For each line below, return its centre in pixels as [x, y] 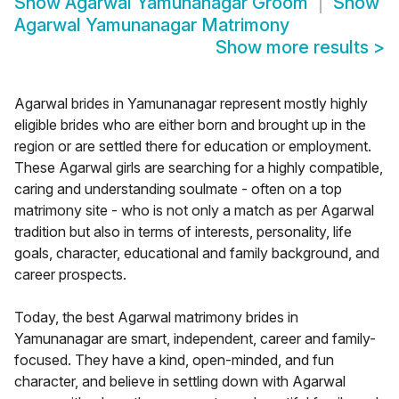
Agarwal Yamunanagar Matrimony [152, 25]
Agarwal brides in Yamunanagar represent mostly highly [191, 104]
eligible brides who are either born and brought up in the [190, 125]
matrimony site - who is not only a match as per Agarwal [194, 211]
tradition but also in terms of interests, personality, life [183, 232]
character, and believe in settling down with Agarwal [180, 382]
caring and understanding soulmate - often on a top [178, 189]
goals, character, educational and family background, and [197, 253]
